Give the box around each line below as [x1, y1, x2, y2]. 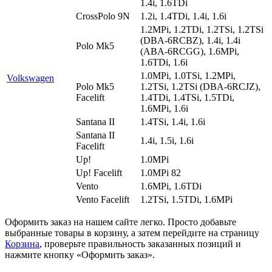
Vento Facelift [76, 194, 129, 205]
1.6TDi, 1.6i [140, 56, 188, 67]
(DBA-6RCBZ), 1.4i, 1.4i [140, 35, 240, 46]
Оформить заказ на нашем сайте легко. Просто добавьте [5, 216, 236, 227]
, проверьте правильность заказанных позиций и [39, 238, 241, 249]
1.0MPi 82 [140, 167, 181, 178]
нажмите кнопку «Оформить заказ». [5, 249, 155, 260]
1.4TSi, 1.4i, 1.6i [140, 116, 205, 127]
